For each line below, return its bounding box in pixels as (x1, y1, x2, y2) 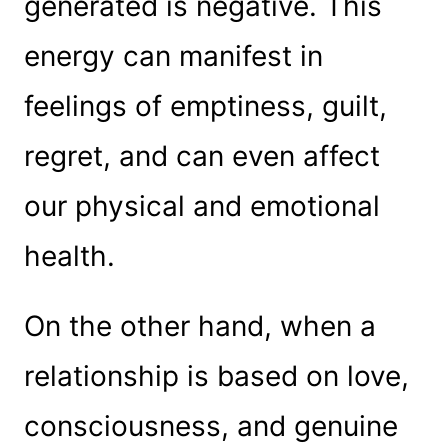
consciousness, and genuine (23, 408, 398, 443)
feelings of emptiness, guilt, (23, 88, 387, 123)
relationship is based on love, (23, 358, 409, 393)
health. (23, 238, 115, 273)
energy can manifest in (23, 38, 323, 73)
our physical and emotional (23, 188, 380, 223)
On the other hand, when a (23, 308, 376, 343)
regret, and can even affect (23, 138, 380, 173)
